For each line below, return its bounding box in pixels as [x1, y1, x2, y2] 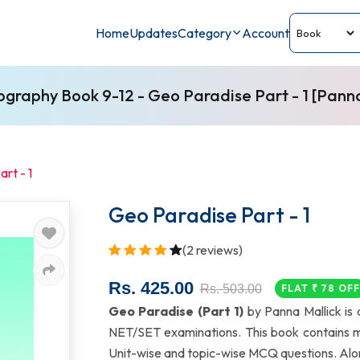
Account [242, 25, 289, 41]
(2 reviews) [182, 242, 243, 258]
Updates [129, 25, 178, 41]
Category [178, 25, 231, 41]
